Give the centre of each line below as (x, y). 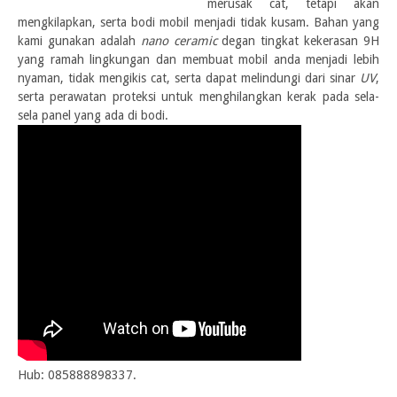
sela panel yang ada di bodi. (95, 115)
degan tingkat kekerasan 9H (298, 41)
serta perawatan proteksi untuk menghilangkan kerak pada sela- (198, 97)
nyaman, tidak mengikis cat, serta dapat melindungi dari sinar (189, 78)
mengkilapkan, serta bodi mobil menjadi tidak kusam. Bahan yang (198, 22)
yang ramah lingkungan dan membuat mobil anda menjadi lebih (198, 59)
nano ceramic (179, 41)
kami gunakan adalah (79, 41)
